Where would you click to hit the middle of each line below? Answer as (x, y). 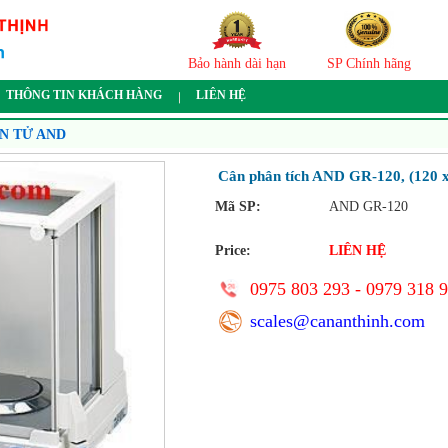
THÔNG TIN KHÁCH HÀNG (84, 95)
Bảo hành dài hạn (237, 63)
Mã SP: (238, 206)
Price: (233, 250)
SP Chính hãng (369, 63)
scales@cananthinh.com (337, 321)
